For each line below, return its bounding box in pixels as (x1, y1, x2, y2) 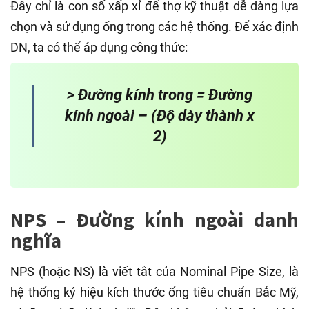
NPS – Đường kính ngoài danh (10, 208, 299, 233)
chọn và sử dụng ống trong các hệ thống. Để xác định (10, 19, 299, 34)
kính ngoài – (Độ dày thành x (65, 107, 255, 125)
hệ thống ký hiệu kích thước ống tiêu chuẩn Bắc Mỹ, (10, 284, 299, 299)
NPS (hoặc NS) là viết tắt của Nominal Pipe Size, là (10, 263, 299, 279)
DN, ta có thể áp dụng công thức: (10, 40, 188, 55)
